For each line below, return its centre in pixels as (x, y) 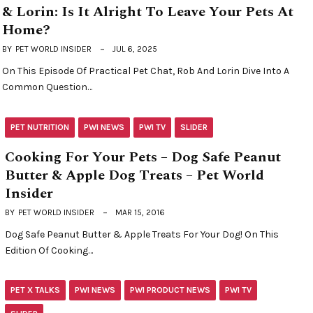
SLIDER (194, 127)
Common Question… (48, 87)
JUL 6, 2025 (135, 49)
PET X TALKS (35, 290)
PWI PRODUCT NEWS (170, 290)
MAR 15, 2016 (140, 212)
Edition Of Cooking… (49, 250)
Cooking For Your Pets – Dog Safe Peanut (143, 157)
